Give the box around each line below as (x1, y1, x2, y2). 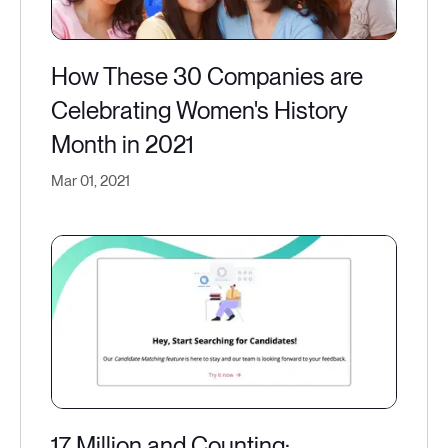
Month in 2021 (51, 130, 194, 159)
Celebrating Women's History (51, 96, 347, 125)
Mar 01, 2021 (51, 172, 130, 190)
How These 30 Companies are (51, 62, 363, 91)
